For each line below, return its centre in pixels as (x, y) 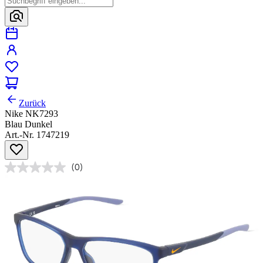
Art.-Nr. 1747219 (37, 135)
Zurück (32, 103)
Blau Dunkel (28, 124)
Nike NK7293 (31, 114)
